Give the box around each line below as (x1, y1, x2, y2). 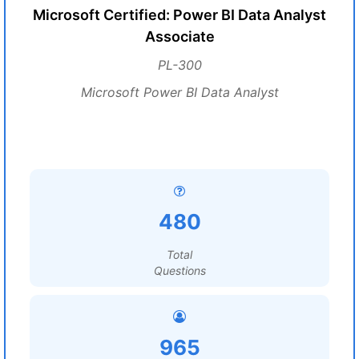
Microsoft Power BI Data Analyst (80, 84, 279, 100)
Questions (153, 264, 206, 277)
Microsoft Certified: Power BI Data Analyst (33, 6, 326, 23)
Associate (144, 28, 215, 45)
